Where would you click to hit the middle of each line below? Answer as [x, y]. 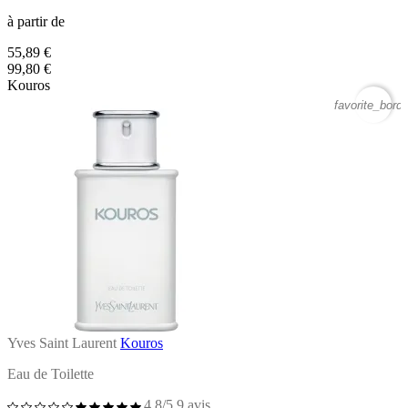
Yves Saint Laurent [62, 342]
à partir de [36, 21]
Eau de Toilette [51, 373]
